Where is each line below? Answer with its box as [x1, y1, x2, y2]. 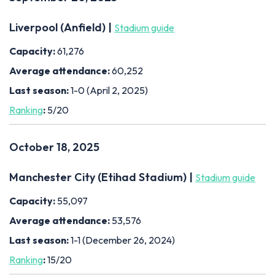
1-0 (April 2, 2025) [71, 83, 148, 96]
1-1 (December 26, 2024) [71, 233, 175, 246]
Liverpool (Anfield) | [9, 20, 114, 34]
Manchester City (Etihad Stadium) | [9, 169, 195, 184]
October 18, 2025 [9, 139, 99, 154]
